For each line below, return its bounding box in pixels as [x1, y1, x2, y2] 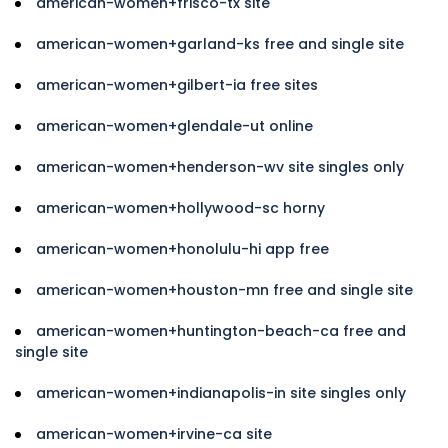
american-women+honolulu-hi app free [36, 238, 329, 259]
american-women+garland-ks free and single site [36, 33, 404, 54]
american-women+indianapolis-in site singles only [36, 382, 406, 403]
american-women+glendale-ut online [36, 115, 313, 136]
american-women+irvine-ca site [36, 423, 272, 444]
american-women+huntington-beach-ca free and [36, 320, 406, 341]
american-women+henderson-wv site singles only [36, 156, 404, 177]
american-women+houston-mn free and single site [36, 279, 413, 300]
